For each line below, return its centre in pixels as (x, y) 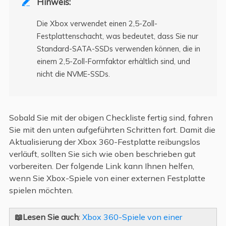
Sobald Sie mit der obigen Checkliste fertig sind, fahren (111, 118)
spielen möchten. (41, 190)
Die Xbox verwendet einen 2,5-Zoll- (97, 23)
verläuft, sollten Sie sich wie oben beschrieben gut (102, 154)
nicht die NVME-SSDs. (73, 74)
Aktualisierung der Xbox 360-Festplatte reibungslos (104, 142)
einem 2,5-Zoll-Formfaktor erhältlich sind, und (113, 61)
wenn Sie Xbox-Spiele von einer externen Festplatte (107, 178)
